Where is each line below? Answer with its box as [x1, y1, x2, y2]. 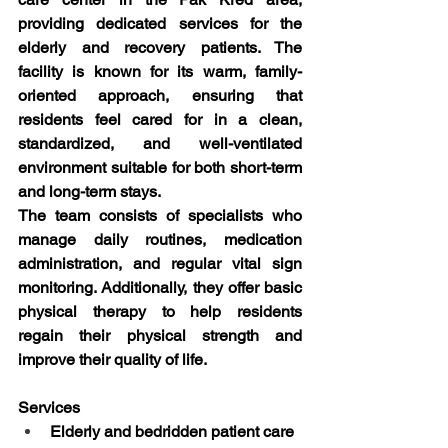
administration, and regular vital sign [18, 253, 302, 273]
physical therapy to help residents [18, 301, 302, 321]
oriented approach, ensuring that [18, 85, 302, 105]
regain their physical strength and [18, 325, 302, 345]
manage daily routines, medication [18, 229, 302, 249]
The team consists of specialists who [18, 205, 302, 225]
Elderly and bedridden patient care [50, 421, 294, 441]
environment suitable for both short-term [18, 157, 302, 177]
